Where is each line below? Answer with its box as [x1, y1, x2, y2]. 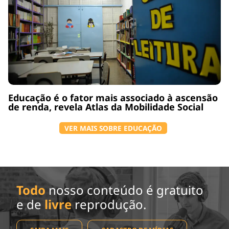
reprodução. [72, 195, 146, 213]
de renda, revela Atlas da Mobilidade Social [8, 100, 203, 113]
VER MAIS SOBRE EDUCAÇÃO [64, 123, 162, 133]
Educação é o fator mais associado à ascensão [8, 91, 218, 104]
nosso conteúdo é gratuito [45, 181, 203, 198]
